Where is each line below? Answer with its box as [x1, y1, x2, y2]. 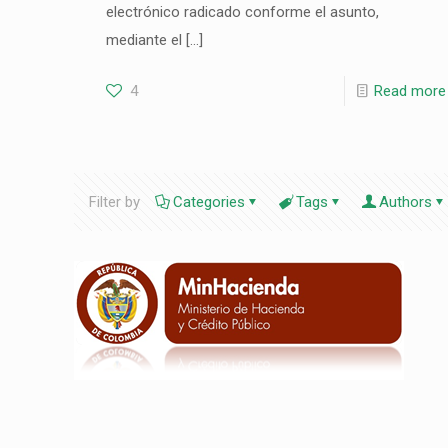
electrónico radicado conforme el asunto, [105, 3, 379, 21]
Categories [173, 193, 245, 211]
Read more [373, 82, 446, 100]
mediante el [105, 31, 182, 49]
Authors [379, 193, 432, 211]
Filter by [89, 193, 140, 211]
